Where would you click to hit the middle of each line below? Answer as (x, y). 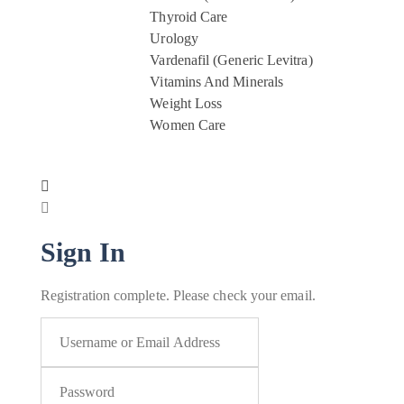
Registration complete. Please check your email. (178, 295)
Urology (174, 38)
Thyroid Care (189, 17)
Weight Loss (186, 103)
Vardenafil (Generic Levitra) (231, 60)
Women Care (188, 125)
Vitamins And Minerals (217, 82)
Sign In (83, 252)
